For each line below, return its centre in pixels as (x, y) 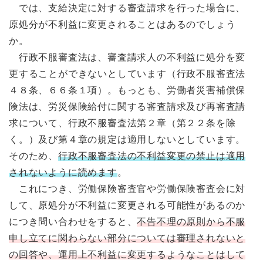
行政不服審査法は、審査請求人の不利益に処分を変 (132, 57)
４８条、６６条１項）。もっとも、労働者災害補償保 (127, 90)
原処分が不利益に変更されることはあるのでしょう (122, 24)
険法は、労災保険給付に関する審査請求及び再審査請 (127, 106)
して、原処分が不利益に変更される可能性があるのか (127, 205)
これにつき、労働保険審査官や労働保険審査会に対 (132, 188)
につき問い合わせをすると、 (73, 221)
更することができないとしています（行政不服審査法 (127, 73)
